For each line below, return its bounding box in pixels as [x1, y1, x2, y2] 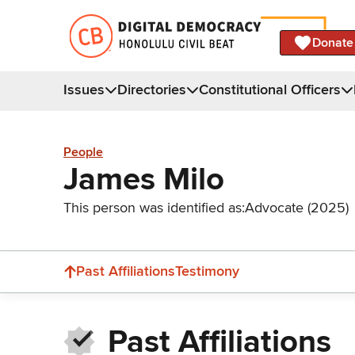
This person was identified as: [63, 198, 245, 216]
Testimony [175, 262, 239, 280]
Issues [63, 80, 105, 98]
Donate [312, 34, 353, 51]
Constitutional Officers [199, 80, 341, 98]
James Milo [63, 159, 224, 199]
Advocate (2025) [245, 198, 349, 216]
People [63, 144, 103, 161]
